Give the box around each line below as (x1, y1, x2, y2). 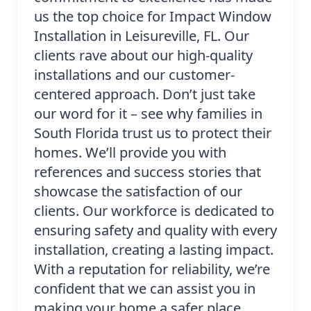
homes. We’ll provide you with (34, 143, 226, 162)
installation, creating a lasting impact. (34, 240, 274, 260)
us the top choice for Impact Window (34, 7, 271, 26)
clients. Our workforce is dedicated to (34, 201, 274, 221)
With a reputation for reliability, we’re (34, 260, 270, 279)
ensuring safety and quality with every (34, 221, 277, 240)
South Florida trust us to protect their (34, 124, 271, 143)
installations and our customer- (34, 65, 235, 85)
